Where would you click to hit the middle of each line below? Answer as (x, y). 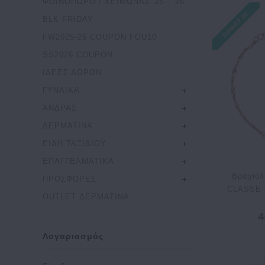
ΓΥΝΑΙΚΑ (61, 90)
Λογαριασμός (73, 236)
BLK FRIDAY (68, 19)
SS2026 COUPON (78, 55)
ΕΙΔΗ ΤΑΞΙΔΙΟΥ (75, 143)
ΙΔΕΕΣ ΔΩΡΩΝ (72, 72)
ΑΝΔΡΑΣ (60, 108)
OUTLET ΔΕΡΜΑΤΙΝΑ (86, 197)
